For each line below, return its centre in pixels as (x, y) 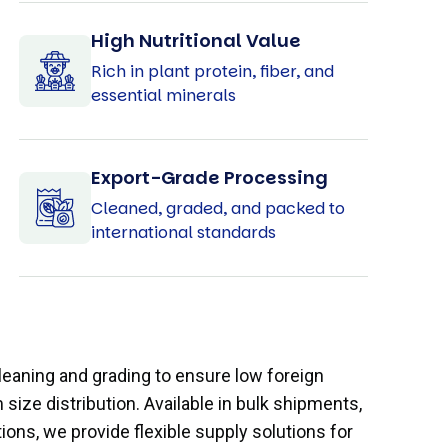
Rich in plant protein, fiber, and (212, 71)
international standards (183, 232)
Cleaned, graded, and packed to (217, 208)
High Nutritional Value (195, 40)
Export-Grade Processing (209, 177)
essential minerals (163, 95)
